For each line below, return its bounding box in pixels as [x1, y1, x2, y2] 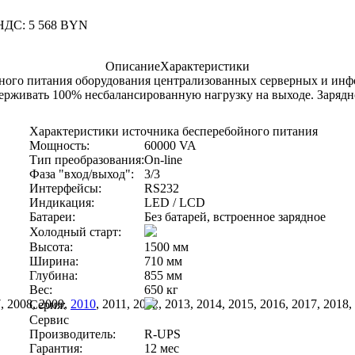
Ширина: [29, 254, 78, 268]
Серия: [29, 297, 66, 311]
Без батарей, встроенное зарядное [144, 209, 326, 223]
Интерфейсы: [29, 181, 101, 195]
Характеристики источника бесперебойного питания [29, 124, 318, 138]
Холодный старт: [29, 224, 121, 239]
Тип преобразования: [29, 152, 144, 166]
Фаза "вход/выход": [29, 166, 134, 181]
